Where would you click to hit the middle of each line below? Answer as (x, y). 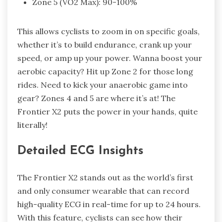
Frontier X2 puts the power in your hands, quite (108, 111)
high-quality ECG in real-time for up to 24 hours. (109, 204)
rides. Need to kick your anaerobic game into (103, 84)
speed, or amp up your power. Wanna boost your (110, 58)
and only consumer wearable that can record (103, 191)
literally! (32, 125)
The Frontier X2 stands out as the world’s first (105, 178)
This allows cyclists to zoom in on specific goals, (109, 31)
